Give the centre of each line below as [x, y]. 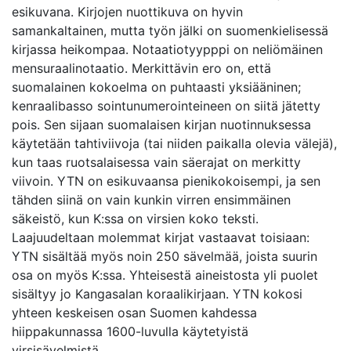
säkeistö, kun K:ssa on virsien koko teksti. [135, 219]
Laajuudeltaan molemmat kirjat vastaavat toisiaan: [161, 237]
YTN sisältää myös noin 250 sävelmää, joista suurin [165, 256]
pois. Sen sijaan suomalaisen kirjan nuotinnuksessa [161, 125]
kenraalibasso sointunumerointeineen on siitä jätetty [166, 106]
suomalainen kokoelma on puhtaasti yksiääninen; [156, 87]
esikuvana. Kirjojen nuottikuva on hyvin [127, 12]
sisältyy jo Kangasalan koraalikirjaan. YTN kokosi [157, 294]
